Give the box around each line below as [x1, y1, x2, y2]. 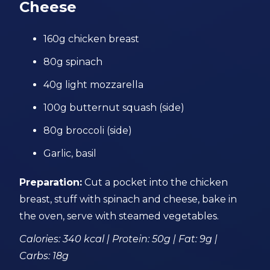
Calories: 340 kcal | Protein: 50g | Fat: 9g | [19, 233, 218, 245]
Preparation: [19, 177, 83, 188]
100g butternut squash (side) [43, 102, 185, 113]
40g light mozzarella [43, 79, 144, 90]
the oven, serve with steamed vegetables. [19, 210, 219, 222]
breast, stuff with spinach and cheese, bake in [19, 193, 237, 205]
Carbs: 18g [19, 250, 69, 262]
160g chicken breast [43, 33, 140, 45]
